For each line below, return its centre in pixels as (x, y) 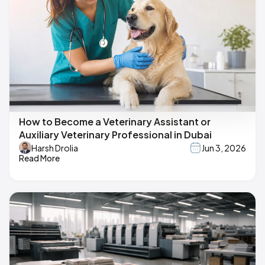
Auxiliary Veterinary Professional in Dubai (115, 135)
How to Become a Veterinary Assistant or (115, 122)
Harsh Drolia (55, 148)
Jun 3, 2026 (224, 148)
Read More (39, 158)
